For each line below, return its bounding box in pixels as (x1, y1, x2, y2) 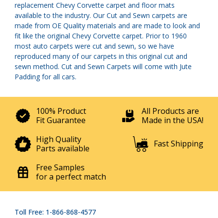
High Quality (36, 133, 81, 145)
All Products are (142, 105, 199, 116)
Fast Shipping (154, 138, 203, 149)
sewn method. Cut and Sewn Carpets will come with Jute (15, 61, 192, 71)
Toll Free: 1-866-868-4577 (15, 207, 96, 217)
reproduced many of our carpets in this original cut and (15, 51, 187, 61)
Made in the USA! (142, 114, 203, 126)
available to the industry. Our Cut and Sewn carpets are (15, 10, 187, 20)
